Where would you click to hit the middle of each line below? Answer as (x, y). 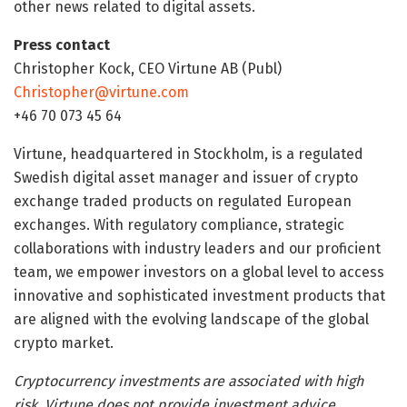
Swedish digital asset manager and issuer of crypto (186, 177)
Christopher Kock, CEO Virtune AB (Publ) (148, 68)
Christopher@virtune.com (101, 92)
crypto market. (64, 342)
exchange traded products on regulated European (183, 201)
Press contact (62, 45)
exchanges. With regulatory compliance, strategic (179, 224)
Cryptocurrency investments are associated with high (189, 381)
